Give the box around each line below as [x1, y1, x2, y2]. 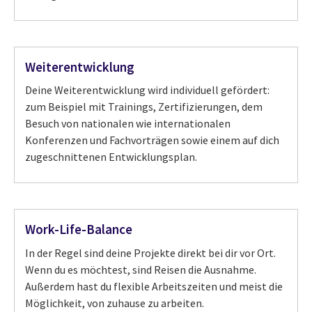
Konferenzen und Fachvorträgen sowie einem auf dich [25, 133, 279, 148]
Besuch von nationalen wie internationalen [25, 116, 231, 131]
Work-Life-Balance [25, 221, 132, 238]
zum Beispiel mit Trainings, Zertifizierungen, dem [25, 100, 263, 114]
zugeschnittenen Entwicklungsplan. [25, 150, 197, 164]
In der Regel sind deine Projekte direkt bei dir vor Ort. [25, 246, 276, 260]
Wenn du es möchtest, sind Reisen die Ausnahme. [25, 263, 256, 277]
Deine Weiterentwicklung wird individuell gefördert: [25, 83, 270, 97]
